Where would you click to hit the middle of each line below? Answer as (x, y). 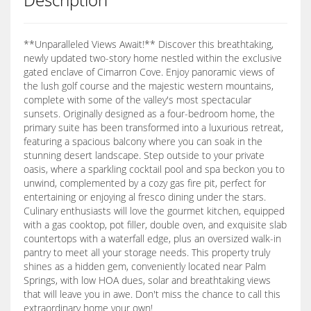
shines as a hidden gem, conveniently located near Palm (145, 266)
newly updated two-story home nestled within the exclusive (153, 58)
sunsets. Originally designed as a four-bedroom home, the (149, 113)
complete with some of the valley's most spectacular (137, 99)
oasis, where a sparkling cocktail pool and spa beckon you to (154, 169)
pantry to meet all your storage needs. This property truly (147, 252)
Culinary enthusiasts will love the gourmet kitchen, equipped (154, 210)
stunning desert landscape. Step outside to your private (144, 155)
